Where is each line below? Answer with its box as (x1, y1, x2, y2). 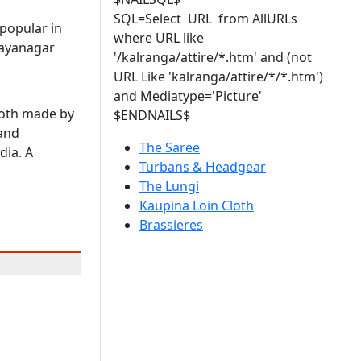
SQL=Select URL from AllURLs (114, 10, 297, 27)
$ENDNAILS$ (114, 106, 190, 124)
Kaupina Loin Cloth (139, 197, 254, 214)
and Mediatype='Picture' (114, 87, 262, 105)
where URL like (114, 29, 204, 47)
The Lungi (139, 177, 199, 195)
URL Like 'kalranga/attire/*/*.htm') (114, 68, 326, 85)
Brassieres (139, 216, 203, 234)
